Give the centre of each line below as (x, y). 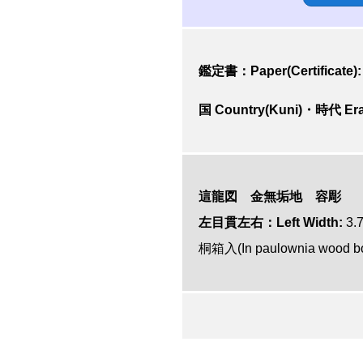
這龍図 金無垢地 (257, 196)
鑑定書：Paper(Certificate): (280, 71)
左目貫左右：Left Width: (271, 222)
